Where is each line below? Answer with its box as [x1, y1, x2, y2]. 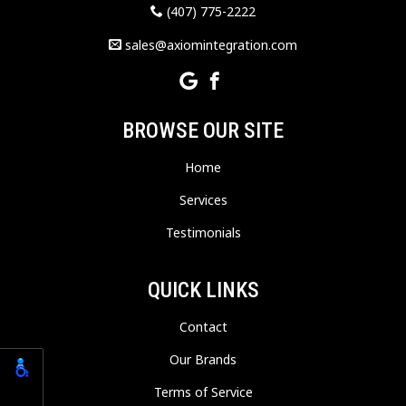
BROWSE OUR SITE [122, 118, 284, 144]
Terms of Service [153, 383, 253, 401]
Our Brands [169, 351, 237, 369]
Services [179, 191, 227, 209]
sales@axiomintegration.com [121, 36, 297, 54]
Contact [179, 318, 227, 336]
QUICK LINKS [147, 277, 259, 304]
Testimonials [165, 224, 241, 242]
